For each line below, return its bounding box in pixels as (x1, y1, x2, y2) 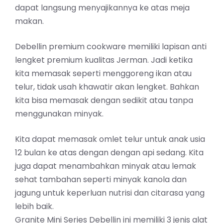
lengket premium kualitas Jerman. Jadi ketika (15, 54, 193, 66)
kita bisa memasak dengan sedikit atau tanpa (15, 94, 193, 106)
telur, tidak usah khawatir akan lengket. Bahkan (15, 81, 199, 93)
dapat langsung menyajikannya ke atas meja (15, 1, 190, 13)
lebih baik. (15, 200, 54, 212)
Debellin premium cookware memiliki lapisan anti (15, 40, 207, 52)
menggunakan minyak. (15, 108, 104, 119)
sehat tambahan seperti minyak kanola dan (15, 173, 187, 185)
